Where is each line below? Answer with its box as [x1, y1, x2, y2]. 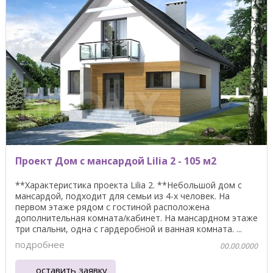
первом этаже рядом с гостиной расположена [15, 200, 210, 213]
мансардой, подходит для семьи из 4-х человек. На [15, 190, 230, 202]
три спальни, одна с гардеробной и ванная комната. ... [15, 222, 242, 235]
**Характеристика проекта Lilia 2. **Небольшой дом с [15, 179, 242, 191]
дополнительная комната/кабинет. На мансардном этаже [15, 211, 258, 224]
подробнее [15, 238, 65, 250]
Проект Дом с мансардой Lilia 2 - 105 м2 [15, 154, 216, 168]
